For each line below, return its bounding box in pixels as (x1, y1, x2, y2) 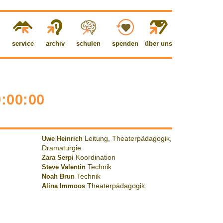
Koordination (75, 154, 115, 162)
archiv (45, 40, 65, 48)
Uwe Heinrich (41, 135, 83, 143)
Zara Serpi (41, 154, 74, 162)
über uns (145, 40, 172, 48)
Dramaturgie (41, 144, 81, 152)
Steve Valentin (41, 163, 86, 171)
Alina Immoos (41, 182, 85, 190)
